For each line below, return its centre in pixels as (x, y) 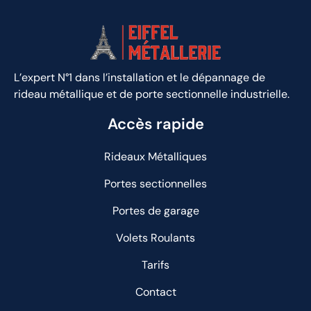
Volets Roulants (155, 237)
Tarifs (155, 264)
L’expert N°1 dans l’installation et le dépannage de (140, 77)
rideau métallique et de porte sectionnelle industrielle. (152, 94)
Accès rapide (155, 124)
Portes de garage (155, 210)
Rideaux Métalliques (155, 156)
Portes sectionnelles (155, 183)
